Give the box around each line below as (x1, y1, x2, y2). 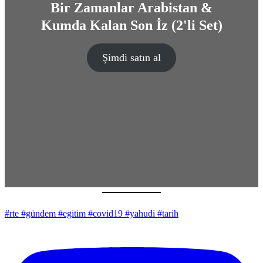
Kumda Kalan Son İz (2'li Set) (41, 18, 222, 33)
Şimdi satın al (102, 52, 161, 64)
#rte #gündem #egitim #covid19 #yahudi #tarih (5, 208, 178, 218)
